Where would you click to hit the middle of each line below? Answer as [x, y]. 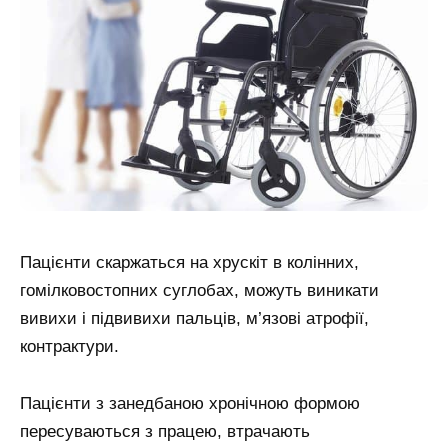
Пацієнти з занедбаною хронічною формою [190, 404]
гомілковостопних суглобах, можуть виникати [199, 291]
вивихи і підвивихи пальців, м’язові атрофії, [194, 319]
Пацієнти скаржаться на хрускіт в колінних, [189, 263]
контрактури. [69, 347]
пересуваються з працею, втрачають [165, 432]
